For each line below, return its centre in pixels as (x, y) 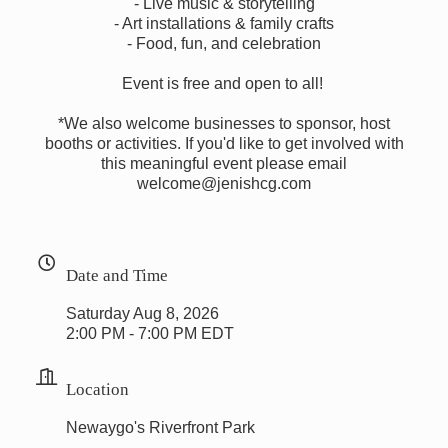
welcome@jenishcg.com (224, 183)
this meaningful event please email (224, 163)
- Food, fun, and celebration (224, 43)
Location (97, 388)
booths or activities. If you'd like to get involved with (224, 143)
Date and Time (117, 274)
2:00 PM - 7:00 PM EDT (150, 333)
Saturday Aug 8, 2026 (142, 313)
